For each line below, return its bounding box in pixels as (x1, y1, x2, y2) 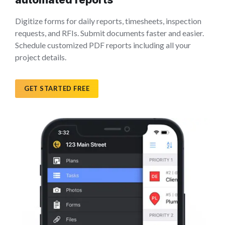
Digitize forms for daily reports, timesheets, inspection (15, 16, 201, 26)
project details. (15, 52, 66, 62)
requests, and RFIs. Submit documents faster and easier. (15, 28, 204, 38)
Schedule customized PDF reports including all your (15, 40, 191, 50)
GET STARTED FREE (24, 84, 90, 92)
